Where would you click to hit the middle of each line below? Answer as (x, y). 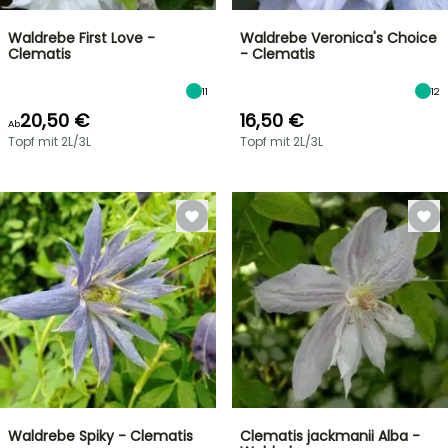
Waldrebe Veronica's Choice (338, 38)
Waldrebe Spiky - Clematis (100, 436)
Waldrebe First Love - (81, 38)
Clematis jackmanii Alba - (330, 436)
